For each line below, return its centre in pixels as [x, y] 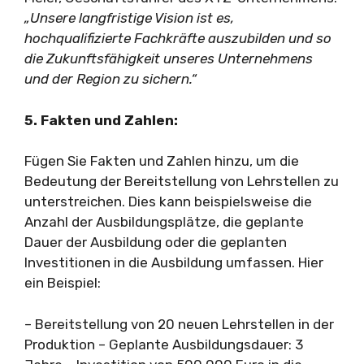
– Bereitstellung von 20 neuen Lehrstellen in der [179, 324]
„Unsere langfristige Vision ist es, [129, 18]
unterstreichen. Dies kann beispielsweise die [168, 201]
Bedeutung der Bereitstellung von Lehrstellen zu [182, 181]
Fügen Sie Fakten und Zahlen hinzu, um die [162, 161]
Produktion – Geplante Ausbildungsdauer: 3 [164, 344]
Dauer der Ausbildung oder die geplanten [156, 242]
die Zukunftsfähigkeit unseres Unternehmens [169, 58]
